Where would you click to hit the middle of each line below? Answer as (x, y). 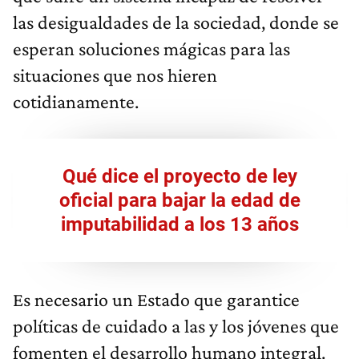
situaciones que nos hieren (115, 75)
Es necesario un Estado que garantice (156, 300)
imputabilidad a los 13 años (179, 225)
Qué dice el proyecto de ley (179, 177)
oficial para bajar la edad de (179, 201)
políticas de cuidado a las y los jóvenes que (176, 326)
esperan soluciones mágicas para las (151, 49)
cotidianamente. (76, 102)
